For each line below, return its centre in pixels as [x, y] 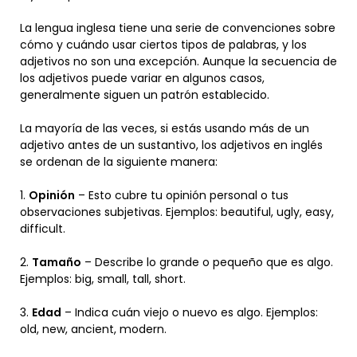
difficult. [43, 229]
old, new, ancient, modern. [93, 329]
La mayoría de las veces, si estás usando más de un [165, 128]
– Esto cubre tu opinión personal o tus [182, 195]
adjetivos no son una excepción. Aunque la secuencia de [178, 61]
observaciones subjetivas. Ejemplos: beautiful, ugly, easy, [177, 212]
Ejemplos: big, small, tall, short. [103, 279]
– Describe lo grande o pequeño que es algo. [207, 262]
